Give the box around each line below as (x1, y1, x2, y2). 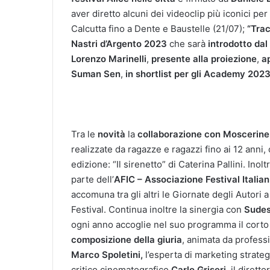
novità (98, 128, 125, 140)
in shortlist (125, 67, 172, 80)
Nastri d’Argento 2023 (71, 37, 169, 49)
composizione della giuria (71, 233, 182, 245)
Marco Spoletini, (71, 248, 143, 260)
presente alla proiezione (151, 52, 257, 64)
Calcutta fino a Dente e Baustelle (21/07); (71, 22, 247, 34)
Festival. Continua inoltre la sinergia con (71, 203, 244, 215)
